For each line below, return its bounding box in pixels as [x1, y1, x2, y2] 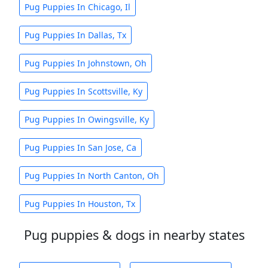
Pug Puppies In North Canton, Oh [25, 170, 159, 181]
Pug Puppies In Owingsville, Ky [25, 114, 149, 125]
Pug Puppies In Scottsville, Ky [25, 86, 142, 97]
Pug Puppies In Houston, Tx [25, 198, 135, 209]
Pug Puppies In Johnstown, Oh [25, 57, 147, 69]
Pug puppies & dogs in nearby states [23, 226, 245, 243]
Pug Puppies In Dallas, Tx [25, 29, 126, 41]
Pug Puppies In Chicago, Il [25, 1, 130, 13]
